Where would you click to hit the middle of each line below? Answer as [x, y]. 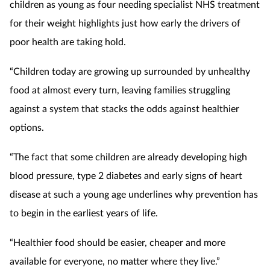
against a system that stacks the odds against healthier [124, 108]
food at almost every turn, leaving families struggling [120, 89]
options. [27, 127]
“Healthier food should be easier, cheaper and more [118, 242]
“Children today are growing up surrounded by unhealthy [130, 71]
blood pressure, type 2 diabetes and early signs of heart [126, 175]
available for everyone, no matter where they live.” [115, 260]
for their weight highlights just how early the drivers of [125, 22]
